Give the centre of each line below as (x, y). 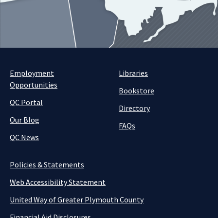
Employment (32, 73)
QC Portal (26, 102)
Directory (134, 108)
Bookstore (136, 91)
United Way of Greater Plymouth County (77, 200)
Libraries (133, 73)
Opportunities (34, 85)
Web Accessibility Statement (58, 182)
